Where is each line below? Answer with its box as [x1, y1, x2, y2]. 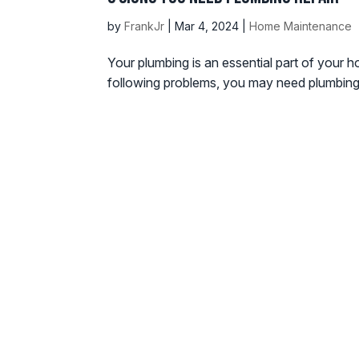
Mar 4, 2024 [175, 19, 240, 34]
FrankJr [124, 19, 165, 34]
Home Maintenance [249, 19, 353, 34]
